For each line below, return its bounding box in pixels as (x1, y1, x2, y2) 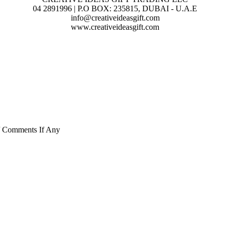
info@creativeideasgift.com (70, 13, 160, 23)
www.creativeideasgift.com (71, 23, 159, 32)
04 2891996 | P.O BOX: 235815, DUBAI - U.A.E (33, 4, 197, 13)
